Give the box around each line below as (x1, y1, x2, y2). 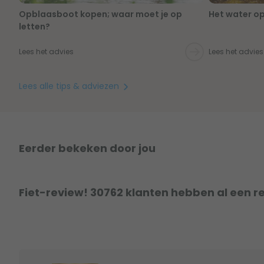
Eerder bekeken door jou (19, 141, 156, 156)
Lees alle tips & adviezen (19, 80, 121, 93)
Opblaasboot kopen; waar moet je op (19, 8, 182, 21)
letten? (19, 21, 50, 33)
